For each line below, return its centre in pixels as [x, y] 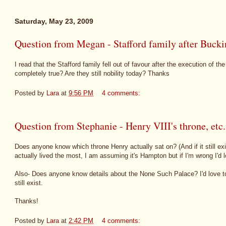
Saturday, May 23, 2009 [54, 21]
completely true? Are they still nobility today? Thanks [92, 74]
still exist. [29, 183]
